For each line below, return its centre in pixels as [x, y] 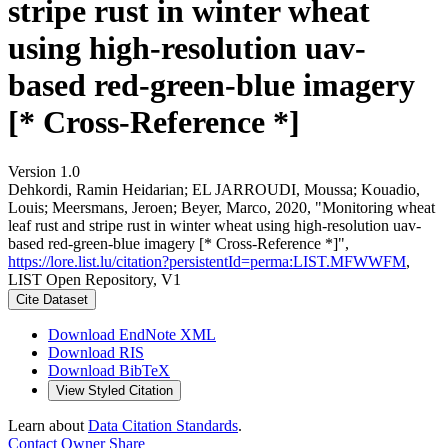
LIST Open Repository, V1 [94, 279]
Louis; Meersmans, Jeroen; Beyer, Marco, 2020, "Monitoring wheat [221, 207]
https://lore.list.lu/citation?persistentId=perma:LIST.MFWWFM [207, 261]
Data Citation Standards [163, 425]
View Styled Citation [114, 390]
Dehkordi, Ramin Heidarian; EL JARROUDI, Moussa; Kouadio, [214, 189]
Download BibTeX [109, 370]
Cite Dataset [52, 299]
